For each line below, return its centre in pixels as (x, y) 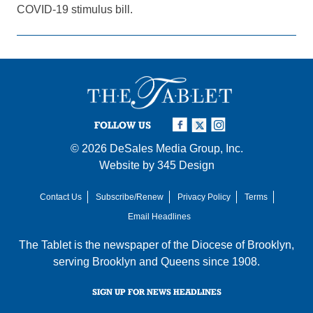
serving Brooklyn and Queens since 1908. (156, 261)
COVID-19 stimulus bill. (75, 9)
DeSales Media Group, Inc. (176, 148)
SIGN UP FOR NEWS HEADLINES (156, 291)
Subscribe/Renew (129, 197)
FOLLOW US (123, 125)
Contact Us (60, 197)
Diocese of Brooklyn (241, 245)
